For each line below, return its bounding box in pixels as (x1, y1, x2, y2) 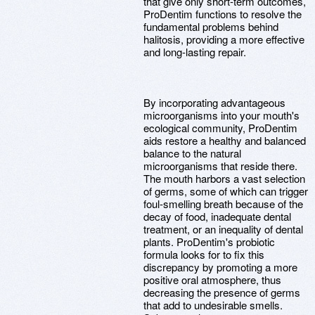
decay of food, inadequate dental (143, 209, 291, 224)
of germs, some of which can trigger (143, 184, 308, 198)
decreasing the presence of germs (143, 285, 300, 300)
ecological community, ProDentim (143, 120, 297, 135)
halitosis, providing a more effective (143, 32, 304, 46)
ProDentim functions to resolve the (143, 6, 302, 21)
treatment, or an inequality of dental (143, 221, 303, 236)
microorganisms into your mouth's (143, 108, 300, 122)
